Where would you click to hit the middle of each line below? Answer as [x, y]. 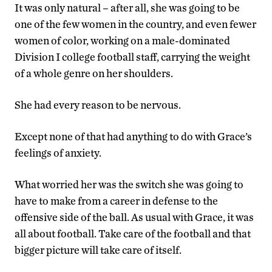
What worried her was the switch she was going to [129, 184]
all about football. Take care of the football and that [133, 233]
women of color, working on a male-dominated [122, 40]
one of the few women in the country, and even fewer [135, 24]
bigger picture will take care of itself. [98, 250]
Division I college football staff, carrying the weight [132, 56]
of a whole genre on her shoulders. [94, 73]
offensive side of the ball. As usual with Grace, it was [134, 217]
